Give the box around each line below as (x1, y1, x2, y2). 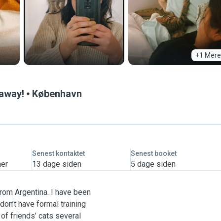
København (32, 88, 82, 100)
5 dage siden (130, 159, 176, 169)
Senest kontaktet (32, 149, 85, 157)
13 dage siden (32, 159, 81, 169)
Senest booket (130, 149, 177, 157)
